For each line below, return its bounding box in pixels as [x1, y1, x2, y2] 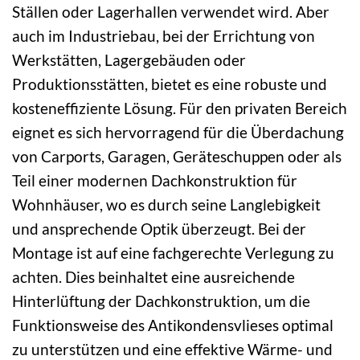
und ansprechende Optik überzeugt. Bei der [12, 219, 306, 238]
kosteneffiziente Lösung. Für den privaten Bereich [12, 98, 347, 117]
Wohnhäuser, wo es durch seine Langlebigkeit [12, 194, 321, 214]
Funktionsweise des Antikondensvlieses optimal [12, 315, 333, 334]
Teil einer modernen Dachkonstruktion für [12, 170, 297, 190]
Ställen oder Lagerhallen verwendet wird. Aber [12, 2, 329, 21]
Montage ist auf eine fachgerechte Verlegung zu [12, 243, 334, 262]
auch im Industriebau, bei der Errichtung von [12, 26, 315, 45]
